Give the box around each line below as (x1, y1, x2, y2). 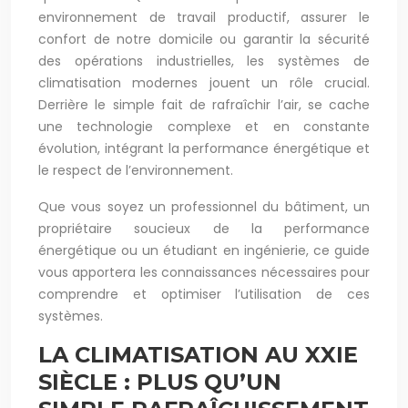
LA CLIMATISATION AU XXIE (38, 342, 358, 368)
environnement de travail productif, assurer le (38, 8, 370, 26)
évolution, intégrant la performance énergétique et (38, 139, 370, 158)
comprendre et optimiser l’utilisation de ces (38, 285, 370, 303)
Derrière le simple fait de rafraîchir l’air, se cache (38, 96, 370, 114)
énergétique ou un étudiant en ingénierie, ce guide (38, 241, 370, 260)
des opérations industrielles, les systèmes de (38, 52, 370, 70)
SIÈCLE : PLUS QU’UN (38, 369, 281, 395)
